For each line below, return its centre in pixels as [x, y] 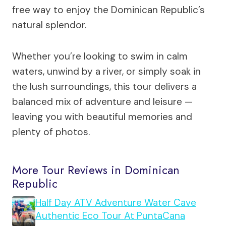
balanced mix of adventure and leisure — [102, 101]
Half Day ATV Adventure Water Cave [116, 203]
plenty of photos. [51, 132]
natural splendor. [49, 25]
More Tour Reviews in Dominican [96, 170]
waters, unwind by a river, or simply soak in [106, 71]
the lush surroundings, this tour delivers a [104, 86]
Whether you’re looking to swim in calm [100, 56]
